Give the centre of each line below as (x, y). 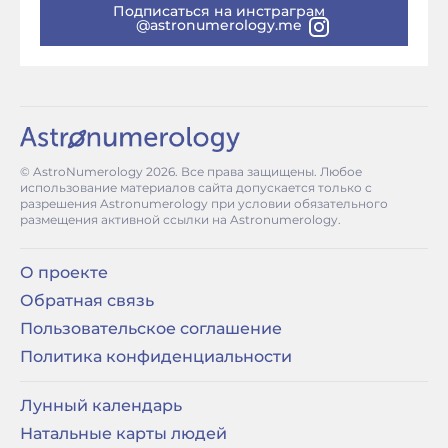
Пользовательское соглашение (151, 328)
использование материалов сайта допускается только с (196, 187)
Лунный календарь (101, 405)
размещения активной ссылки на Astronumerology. (180, 219)
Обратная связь (87, 300)
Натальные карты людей (123, 433)
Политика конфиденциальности (156, 356)
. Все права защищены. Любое (268, 171)
